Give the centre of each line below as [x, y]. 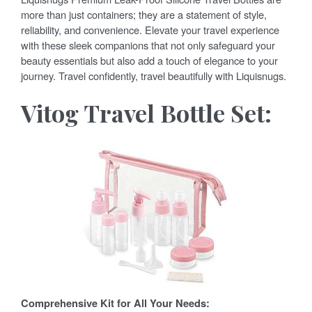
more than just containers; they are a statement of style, [144, 14]
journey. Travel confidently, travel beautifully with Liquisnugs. [154, 75]
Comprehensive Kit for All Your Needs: [115, 303]
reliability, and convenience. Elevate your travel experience [150, 29]
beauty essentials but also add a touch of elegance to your [149, 60]
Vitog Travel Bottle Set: [146, 112]
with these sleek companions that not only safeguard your [148, 45]
